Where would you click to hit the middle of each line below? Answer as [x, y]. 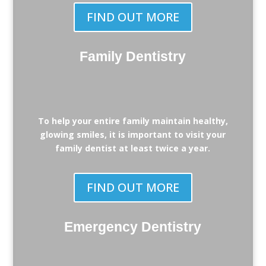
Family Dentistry [133, 56]
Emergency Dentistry [133, 227]
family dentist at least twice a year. [133, 148]
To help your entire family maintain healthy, [133, 121]
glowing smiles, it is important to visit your [133, 134]
